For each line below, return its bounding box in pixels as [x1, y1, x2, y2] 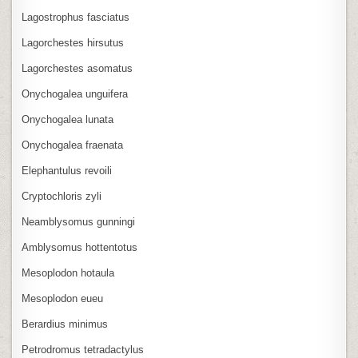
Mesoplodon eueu [22, 292, 104, 304]
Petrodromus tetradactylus [22, 343, 145, 356]
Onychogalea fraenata [22, 138, 124, 151]
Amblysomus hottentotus [22, 241, 138, 253]
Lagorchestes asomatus [22, 62, 133, 74]
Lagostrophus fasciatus [22, 10, 130, 23]
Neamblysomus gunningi [22, 215, 136, 228]
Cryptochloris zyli [22, 189, 102, 202]
